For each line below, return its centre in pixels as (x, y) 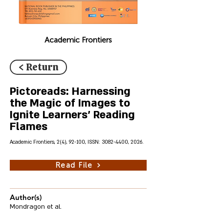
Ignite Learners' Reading (72, 115)
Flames (29, 127)
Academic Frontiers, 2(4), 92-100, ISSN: (56, 142)
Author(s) (26, 197)
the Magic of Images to (70, 103)
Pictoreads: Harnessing (70, 91)
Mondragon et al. (36, 207)
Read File (74, 165)
